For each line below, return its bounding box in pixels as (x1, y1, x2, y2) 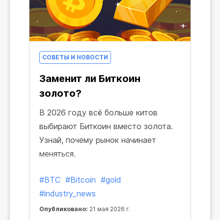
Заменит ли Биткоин (39, 73, 140, 84)
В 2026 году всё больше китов (39, 108, 158, 117)
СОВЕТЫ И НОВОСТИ (42, 54, 108, 61)
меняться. (39, 149, 76, 159)
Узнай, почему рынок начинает (39, 135, 156, 145)
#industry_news (39, 189, 96, 198)
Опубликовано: (39, 205, 88, 213)
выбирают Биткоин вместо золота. (39, 121, 173, 131)
